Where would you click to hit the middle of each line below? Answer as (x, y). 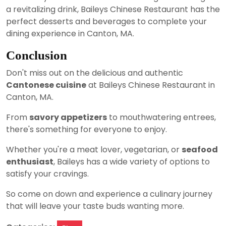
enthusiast (30, 161)
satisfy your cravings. (47, 174)
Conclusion (37, 55)
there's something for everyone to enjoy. (87, 129)
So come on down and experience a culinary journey (109, 194)
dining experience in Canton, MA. (70, 33)
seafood (200, 149)
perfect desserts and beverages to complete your (106, 21)
